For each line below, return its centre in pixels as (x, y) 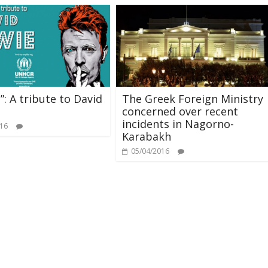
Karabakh (147, 136)
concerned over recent (180, 111)
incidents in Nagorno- (178, 124)
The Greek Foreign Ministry (193, 98)
